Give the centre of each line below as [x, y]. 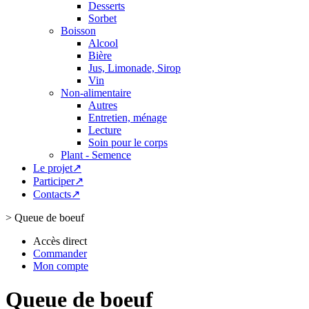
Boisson [78, 31]
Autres [103, 105]
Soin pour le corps [128, 142]
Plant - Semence [96, 155]
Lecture [105, 130]
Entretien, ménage [128, 118]
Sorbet [102, 18]
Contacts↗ [57, 194]
